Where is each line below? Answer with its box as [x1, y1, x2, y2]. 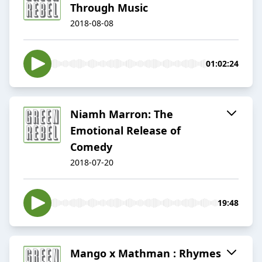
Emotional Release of [70, 123, 181, 138]
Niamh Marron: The [70, 107, 173, 122]
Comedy [70, 140, 112, 154]
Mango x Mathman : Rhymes [70, 246, 221, 261]
